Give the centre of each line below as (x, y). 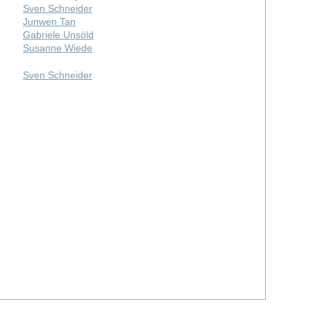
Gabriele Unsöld (58, 34)
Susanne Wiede (57, 48)
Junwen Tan (49, 21)
